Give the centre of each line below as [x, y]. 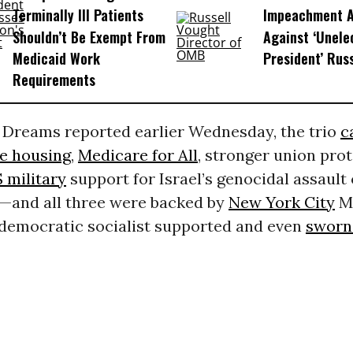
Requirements [54, 80]
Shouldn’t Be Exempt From [89, 37]
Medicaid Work [56, 59]
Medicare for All [137, 155]
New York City [281, 203]
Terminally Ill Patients [78, 15]
